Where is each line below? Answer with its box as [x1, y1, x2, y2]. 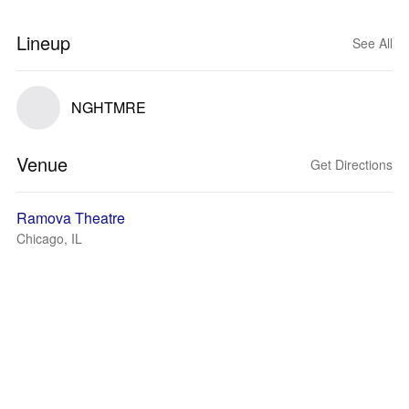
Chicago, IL [16, 229, 82, 247]
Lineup [16, 29, 70, 56]
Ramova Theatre [16, 207, 125, 228]
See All [352, 34, 393, 52]
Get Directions [310, 155, 393, 173]
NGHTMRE [71, 97, 146, 118]
